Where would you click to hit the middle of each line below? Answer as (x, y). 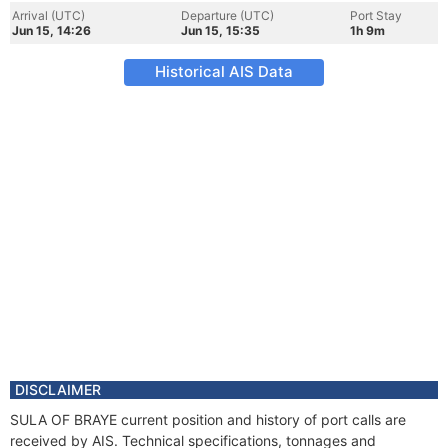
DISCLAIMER (58, 389)
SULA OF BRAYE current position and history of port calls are (208, 419)
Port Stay (376, 15)
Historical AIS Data (224, 71)
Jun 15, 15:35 (220, 30)
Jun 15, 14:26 (51, 30)
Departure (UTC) (227, 15)
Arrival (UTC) (48, 15)
